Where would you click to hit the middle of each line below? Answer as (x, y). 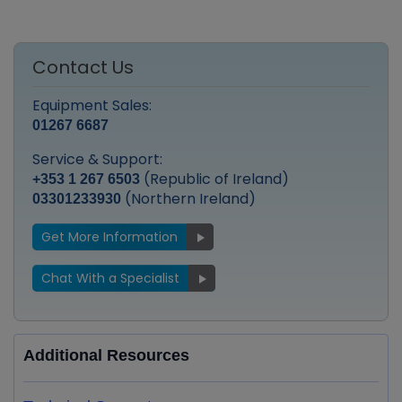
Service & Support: (97, 160)
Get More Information (109, 237)
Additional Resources (106, 356)
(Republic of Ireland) (214, 179)
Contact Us (83, 68)
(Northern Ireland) (188, 199)
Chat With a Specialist (110, 279)
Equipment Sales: (92, 106)
